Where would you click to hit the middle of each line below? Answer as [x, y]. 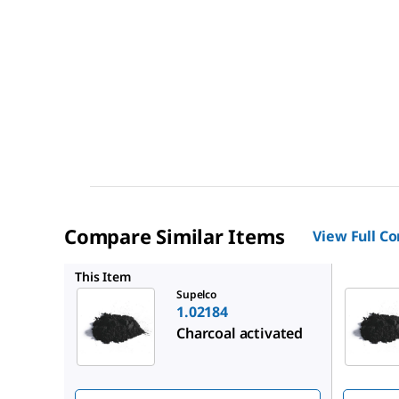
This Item [103, 277]
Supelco [196, 295]
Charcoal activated [240, 334]
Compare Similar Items [175, 236]
